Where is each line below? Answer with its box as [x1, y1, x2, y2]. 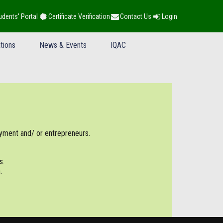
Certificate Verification [48, 12, 110, 20]
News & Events [39, 40, 87, 50]
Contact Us [120, 12, 152, 20]
